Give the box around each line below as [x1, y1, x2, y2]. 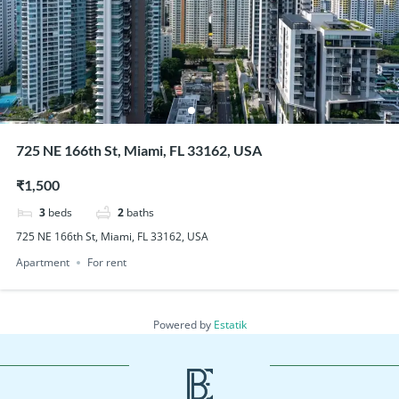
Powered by [152, 317, 214, 333]
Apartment [15, 255, 69, 271]
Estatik [213, 317, 247, 333]
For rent [86, 255, 126, 271]
